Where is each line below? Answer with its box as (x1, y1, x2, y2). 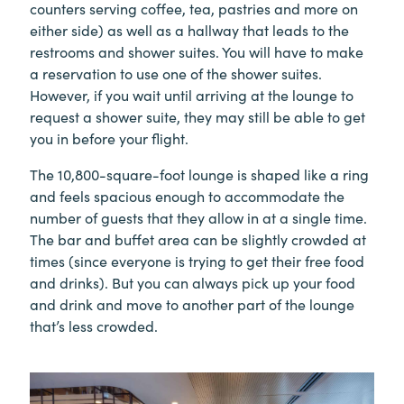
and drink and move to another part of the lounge (30, 294, 354, 315)
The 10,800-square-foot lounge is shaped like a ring (30, 164, 369, 185)
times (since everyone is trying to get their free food (30, 251, 364, 271)
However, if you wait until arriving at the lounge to (30, 85, 353, 106)
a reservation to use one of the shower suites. (30, 63, 322, 84)
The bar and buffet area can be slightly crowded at (30, 229, 366, 250)
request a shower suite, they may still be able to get (30, 106, 365, 127)
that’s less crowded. (30, 316, 158, 336)
